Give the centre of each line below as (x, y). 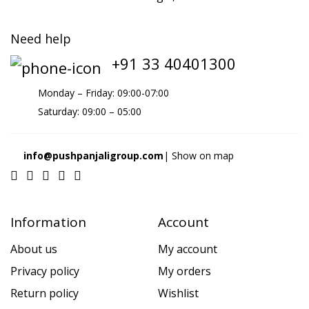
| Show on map (200, 156)
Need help (41, 39)
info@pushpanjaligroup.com (93, 156)
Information (48, 222)
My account (188, 249)
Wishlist (178, 293)
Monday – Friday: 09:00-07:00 (103, 93)
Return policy (44, 293)
